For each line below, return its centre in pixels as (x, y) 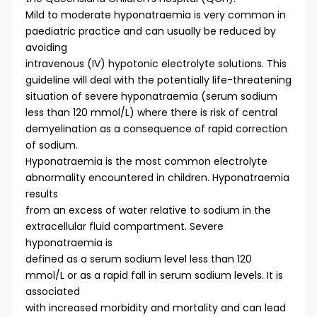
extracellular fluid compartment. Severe (125, 226)
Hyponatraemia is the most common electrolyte (146, 161)
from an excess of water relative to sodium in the (148, 210)
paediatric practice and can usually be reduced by (151, 31)
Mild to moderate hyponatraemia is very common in (156, 15)
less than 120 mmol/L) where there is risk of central (151, 113)
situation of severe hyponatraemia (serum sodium (151, 96)
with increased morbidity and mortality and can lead (156, 308)
